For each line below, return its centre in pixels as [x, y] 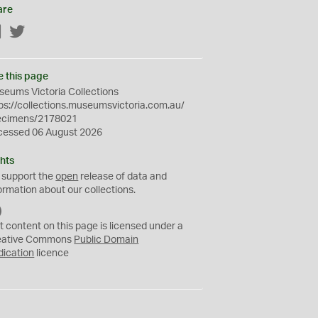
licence [52, 253]
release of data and [123, 177]
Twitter [41, 33]
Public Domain [106, 240]
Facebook [25, 33]
